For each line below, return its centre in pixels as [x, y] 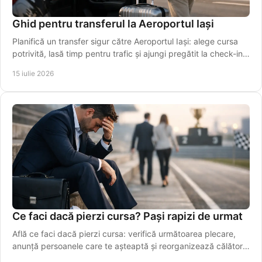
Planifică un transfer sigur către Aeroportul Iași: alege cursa [125, 42]
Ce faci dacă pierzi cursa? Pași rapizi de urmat [127, 216]
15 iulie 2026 [33, 74]
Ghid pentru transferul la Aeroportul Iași [113, 24]
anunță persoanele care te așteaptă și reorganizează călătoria [131, 246]
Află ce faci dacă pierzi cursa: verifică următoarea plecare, [124, 234]
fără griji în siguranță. [52, 66]
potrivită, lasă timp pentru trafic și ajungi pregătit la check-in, [129, 54]
